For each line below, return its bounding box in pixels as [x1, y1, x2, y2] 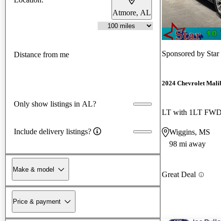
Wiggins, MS [169, 128, 210, 137]
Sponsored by [162, 49, 207, 58]
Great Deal [162, 170, 196, 179]
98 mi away [169, 140, 206, 148]
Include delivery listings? [14, 127, 91, 136]
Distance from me [14, 50, 69, 59]
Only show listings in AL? [14, 99, 96, 108]
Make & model [13, 165, 54, 173]
